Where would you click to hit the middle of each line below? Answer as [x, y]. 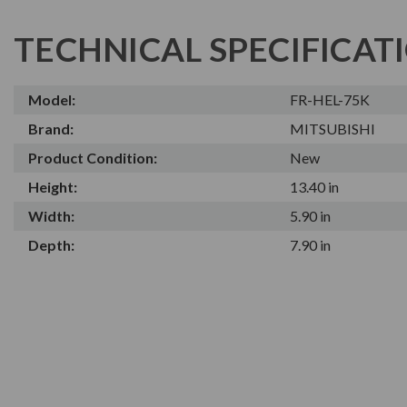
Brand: [51, 128]
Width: [51, 215]
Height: [53, 186]
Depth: [51, 244]
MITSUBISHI [333, 128]
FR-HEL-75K [330, 99]
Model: [52, 99]
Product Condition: [93, 157]
